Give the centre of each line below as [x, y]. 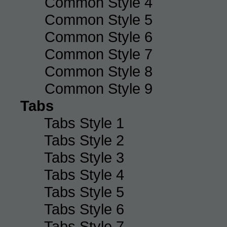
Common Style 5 [99, 19]
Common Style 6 [99, 36]
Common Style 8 [99, 71]
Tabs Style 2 [84, 140]
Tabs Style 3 [84, 157]
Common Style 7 [99, 54]
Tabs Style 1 [84, 123]
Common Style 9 [99, 88]
